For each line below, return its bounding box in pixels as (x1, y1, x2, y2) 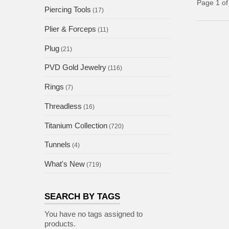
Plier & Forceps (44, 24, 96, 33)
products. (44, 219, 76, 228)
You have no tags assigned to (44, 209, 143, 218)
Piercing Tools (44, 5, 91, 14)
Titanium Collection (44, 121, 107, 130)
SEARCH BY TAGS (44, 192, 120, 202)
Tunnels (44, 140, 71, 149)
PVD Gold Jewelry (44, 63, 106, 72)
